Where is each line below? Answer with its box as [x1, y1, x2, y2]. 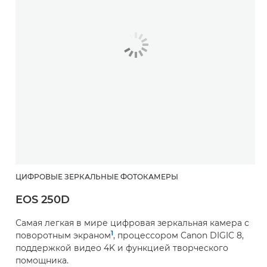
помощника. [15, 255, 69, 266]
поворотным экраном [15, 230, 111, 241]
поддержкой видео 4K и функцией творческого [15, 243, 228, 253]
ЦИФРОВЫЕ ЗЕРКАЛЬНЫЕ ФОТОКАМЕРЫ [15, 172, 178, 181]
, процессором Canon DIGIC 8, [113, 230, 244, 241]
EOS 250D [15, 193, 70, 206]
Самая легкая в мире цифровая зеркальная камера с [15, 218, 249, 228]
